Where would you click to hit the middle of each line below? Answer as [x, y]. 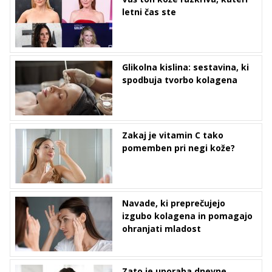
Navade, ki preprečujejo [174, 203]
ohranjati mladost [161, 229]
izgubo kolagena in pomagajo [187, 216]
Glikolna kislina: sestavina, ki [185, 67]
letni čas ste [149, 12]
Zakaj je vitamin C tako [173, 135]
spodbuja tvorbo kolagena [180, 80]
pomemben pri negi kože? [178, 148]
